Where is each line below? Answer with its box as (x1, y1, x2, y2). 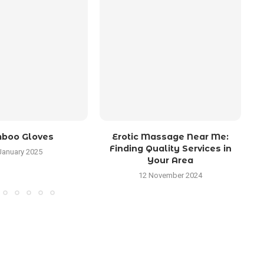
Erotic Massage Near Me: (112, 131, 229, 142)
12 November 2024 (138, 170, 202, 180)
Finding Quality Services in (109, 143, 232, 154)
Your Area (147, 154, 193, 166)
